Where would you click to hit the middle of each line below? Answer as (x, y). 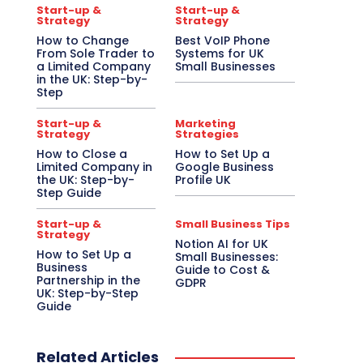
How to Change (82, 40)
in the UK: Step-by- (92, 79)
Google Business (225, 167)
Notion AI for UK (222, 243)
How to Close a (81, 154)
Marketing (206, 123)
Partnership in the (88, 280)
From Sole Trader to (95, 53)
